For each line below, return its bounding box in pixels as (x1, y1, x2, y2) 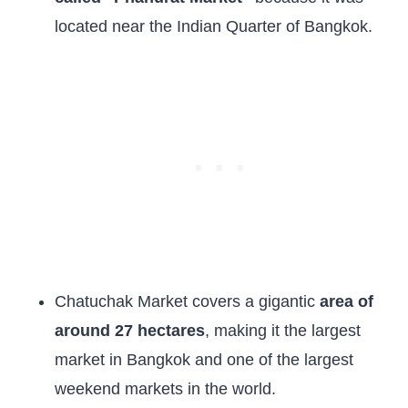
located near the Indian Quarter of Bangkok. (55, 17, 372, 36)
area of (320, 292, 373, 311)
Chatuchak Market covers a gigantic (55, 292, 320, 311)
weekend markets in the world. (55, 380, 276, 398)
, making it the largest (205, 321, 361, 340)
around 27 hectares (55, 321, 205, 340)
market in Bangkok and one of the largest (55, 351, 353, 369)
